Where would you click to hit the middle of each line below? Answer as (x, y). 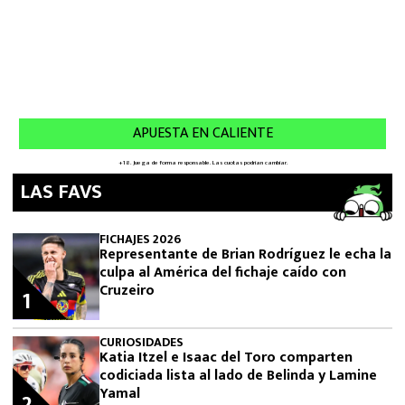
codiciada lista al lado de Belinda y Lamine (238, 376)
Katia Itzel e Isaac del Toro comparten (226, 358)
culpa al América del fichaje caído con (223, 273)
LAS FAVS (61, 193)
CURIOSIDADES (141, 343)
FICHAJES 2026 (140, 240)
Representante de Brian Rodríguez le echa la (245, 255)
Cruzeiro (127, 291)
